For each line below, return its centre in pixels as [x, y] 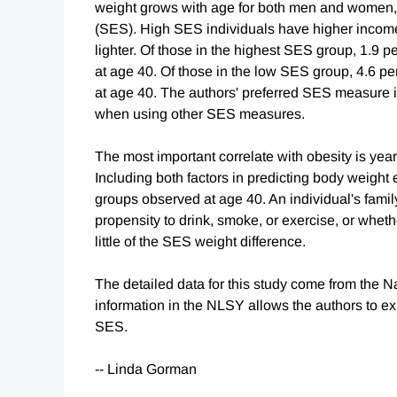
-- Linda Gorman [146, 370]
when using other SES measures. [200, 114]
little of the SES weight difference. [200, 242]
